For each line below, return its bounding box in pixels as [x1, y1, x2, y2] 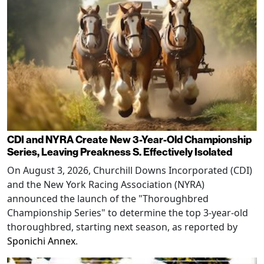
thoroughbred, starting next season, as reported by [7, 220, 237, 234]
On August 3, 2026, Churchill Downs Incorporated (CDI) [7, 164, 252, 177]
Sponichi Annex [7, 235, 75, 248]
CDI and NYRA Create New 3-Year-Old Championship [7, 134, 252, 147]
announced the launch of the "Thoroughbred [7, 192, 209, 206]
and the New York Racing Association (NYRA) [7, 178, 204, 192]
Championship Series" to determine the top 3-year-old [7, 206, 248, 220]
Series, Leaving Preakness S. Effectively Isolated [7, 146, 232, 159]
